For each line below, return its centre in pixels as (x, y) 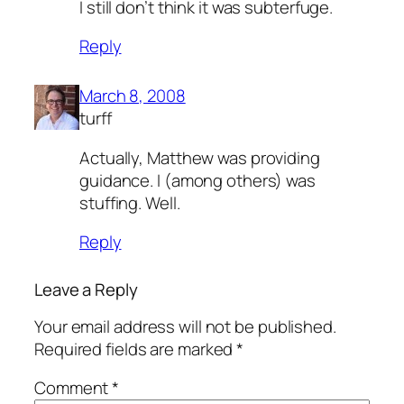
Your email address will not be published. (185, 326)
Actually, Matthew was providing (200, 157)
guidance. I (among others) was (197, 180)
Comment (73, 388)
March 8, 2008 (133, 96)
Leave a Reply (86, 290)
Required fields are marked (136, 349)
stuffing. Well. (130, 202)
